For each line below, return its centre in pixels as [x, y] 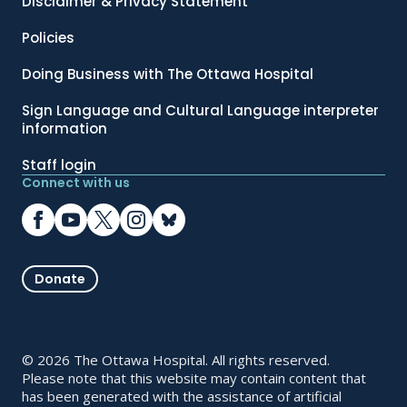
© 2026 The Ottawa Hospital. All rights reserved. [176, 360]
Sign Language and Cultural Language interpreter [200, 111]
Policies [48, 38]
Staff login [59, 165]
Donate [60, 279]
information [65, 129]
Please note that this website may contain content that [194, 378]
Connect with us [76, 183]
